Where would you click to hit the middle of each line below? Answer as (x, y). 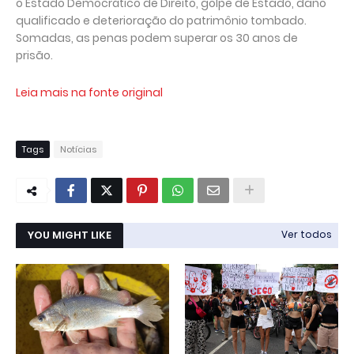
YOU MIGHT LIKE (70, 235)
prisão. (36, 55)
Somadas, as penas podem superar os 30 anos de (157, 38)
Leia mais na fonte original (89, 92)
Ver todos (307, 234)
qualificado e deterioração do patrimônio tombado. (161, 21)
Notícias (78, 149)
